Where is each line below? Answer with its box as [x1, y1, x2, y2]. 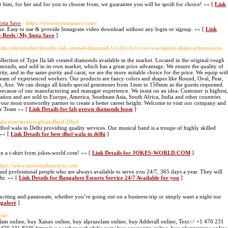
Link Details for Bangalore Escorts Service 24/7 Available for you [19, 175, 179, 181]
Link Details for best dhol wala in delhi [11, 131, 105, 137]
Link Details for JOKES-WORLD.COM [92, 150, 190, 156]
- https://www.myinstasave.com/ [22, 20, 97, 26]
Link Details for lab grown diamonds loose [29, 106, 133, 112]
